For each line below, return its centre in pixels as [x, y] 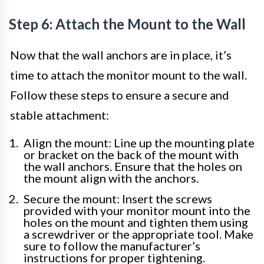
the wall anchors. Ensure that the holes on [133, 166]
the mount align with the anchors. [111, 178]
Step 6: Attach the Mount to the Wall [127, 24]
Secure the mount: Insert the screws [118, 199]
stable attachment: [60, 115]
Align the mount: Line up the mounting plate [139, 143]
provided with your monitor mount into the [137, 211]
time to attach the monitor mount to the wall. [128, 75]
